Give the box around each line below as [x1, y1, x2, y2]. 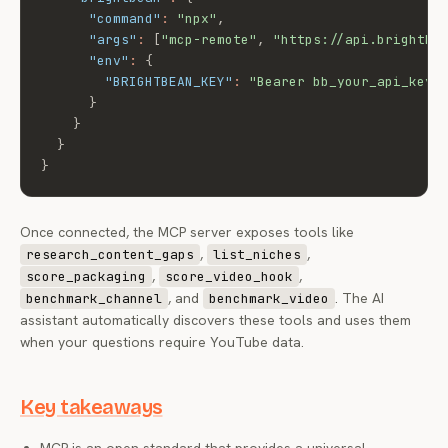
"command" [89, 10, 161, 27]
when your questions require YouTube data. [20, 333, 304, 351]
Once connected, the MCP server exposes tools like [20, 223, 354, 241]
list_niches [213, 246, 301, 263]
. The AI [335, 289, 384, 307]
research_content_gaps [26, 246, 194, 263]
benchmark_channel [26, 290, 162, 307]
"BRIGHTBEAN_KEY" [105, 73, 233, 90]
